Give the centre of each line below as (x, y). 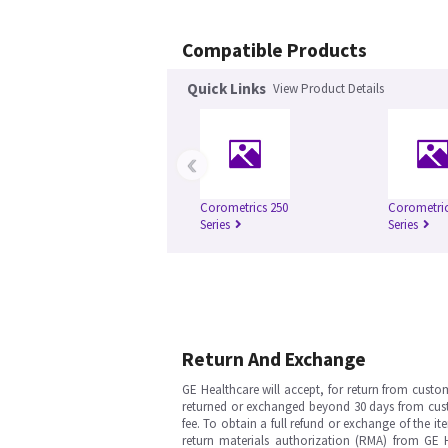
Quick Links (226, 88)
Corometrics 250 (244, 207)
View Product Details (328, 88)
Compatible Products (274, 50)
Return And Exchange (274, 359)
